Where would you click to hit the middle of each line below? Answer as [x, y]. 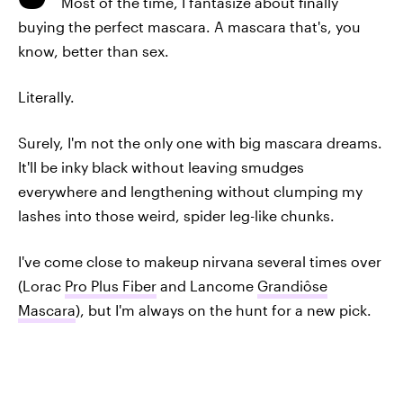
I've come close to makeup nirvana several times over [200, 261]
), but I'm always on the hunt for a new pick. [224, 310]
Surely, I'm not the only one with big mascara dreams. [200, 143]
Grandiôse [292, 286]
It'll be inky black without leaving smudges [161, 167]
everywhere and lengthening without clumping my [190, 191]
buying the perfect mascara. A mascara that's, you [189, 27]
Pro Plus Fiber [111, 286]
